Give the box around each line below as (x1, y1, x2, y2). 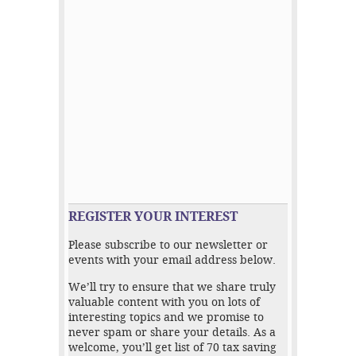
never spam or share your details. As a (68, 326, 276, 340)
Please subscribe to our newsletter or (68, 238, 268, 253)
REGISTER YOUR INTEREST (68, 209, 238, 225)
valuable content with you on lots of (68, 296, 260, 310)
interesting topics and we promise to (68, 311, 264, 325)
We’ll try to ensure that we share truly (68, 281, 276, 295)
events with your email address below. (68, 253, 276, 268)
